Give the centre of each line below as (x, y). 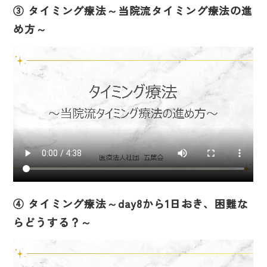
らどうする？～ (53, 222)
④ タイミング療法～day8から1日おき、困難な (131, 203)
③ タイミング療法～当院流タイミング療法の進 (133, 11)
